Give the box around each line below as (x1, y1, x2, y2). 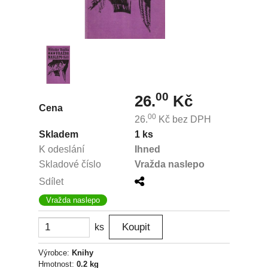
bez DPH (170, 114, 211, 124)
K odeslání (39, 144, 84, 154)
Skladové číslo (39, 159, 101, 169)
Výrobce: (38, 248, 72, 257)
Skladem (39, 129, 78, 139)
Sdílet (39, 176, 63, 187)
